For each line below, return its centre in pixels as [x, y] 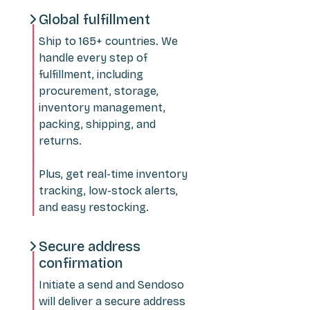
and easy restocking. [94, 207]
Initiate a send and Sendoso [111, 284]
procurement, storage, [99, 91]
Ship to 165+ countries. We [108, 41]
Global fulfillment [94, 19]
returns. [60, 140]
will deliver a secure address [112, 301]
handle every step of [93, 57]
